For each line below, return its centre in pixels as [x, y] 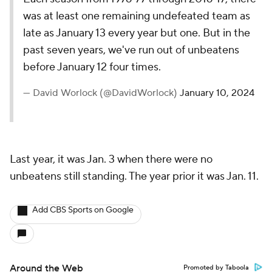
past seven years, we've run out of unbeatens [131, 50]
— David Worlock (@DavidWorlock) [101, 93]
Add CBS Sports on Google [83, 210]
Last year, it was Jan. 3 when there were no [111, 159]
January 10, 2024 [217, 93]
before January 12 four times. [92, 67]
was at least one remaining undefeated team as [137, 16]
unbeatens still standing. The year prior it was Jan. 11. [135, 176]
